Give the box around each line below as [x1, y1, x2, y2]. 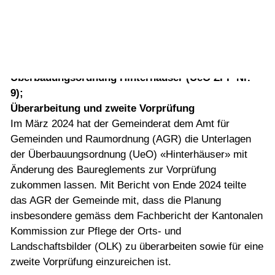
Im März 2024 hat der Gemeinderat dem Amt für [10, 117, 230, 130]
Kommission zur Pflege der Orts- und [10, 225, 181, 237]
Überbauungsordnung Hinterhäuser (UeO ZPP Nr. [10, 71, 250, 83]
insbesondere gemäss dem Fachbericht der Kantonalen [10, 209, 263, 222]
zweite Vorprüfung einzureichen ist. [10, 255, 171, 268]
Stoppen [131, 63, 168, 74]
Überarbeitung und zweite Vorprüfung [10, 102, 195, 114]
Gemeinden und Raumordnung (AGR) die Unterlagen [10, 133, 251, 145]
